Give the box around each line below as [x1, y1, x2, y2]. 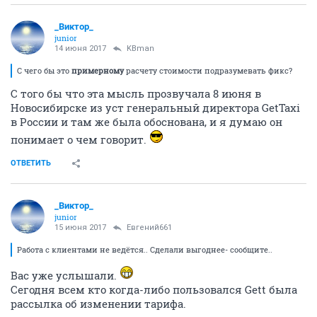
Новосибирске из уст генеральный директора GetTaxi [11, 100, 300, 115]
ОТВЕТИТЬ [11, 158, 51, 168]
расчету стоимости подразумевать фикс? [124, 65, 292, 76]
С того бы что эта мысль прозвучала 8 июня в [11, 86, 261, 100]
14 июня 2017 [54, 44, 106, 53]
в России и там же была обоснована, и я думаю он [11, 115, 282, 129]
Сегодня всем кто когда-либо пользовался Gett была [11, 282, 297, 296]
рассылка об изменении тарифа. [11, 296, 186, 311]
